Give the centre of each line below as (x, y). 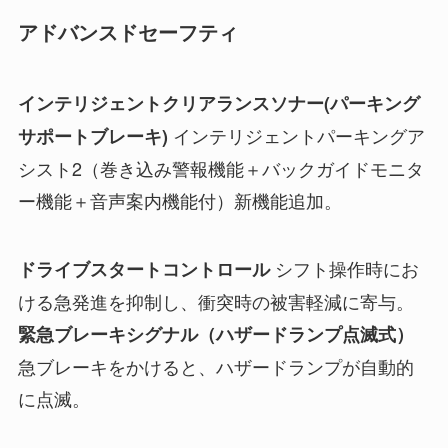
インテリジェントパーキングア (296, 134)
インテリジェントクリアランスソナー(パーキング (218, 102)
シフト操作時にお (346, 267)
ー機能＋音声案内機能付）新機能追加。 (179, 199)
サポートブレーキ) (92, 135)
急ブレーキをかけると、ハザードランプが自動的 (215, 365)
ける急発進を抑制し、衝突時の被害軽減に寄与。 (215, 300)
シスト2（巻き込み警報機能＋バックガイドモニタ (220, 167)
